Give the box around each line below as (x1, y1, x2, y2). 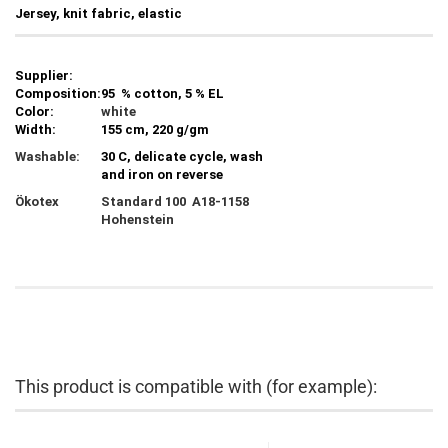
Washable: (15, 149, 80, 164)
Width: (15, 122, 56, 137)
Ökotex (15, 194, 59, 209)
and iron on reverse (101, 167, 223, 182)
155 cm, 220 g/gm (101, 122, 209, 137)
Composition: (15, 86, 101, 101)
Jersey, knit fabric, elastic (15, 6, 182, 21)
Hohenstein (101, 212, 174, 227)
